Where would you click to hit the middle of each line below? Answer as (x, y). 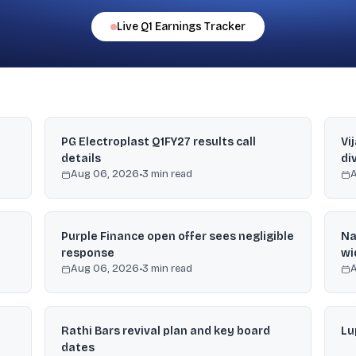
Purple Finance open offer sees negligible (178, 236)
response (88, 253)
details (81, 159)
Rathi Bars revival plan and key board (166, 331)
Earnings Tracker (199, 27)
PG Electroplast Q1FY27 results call (159, 142)
